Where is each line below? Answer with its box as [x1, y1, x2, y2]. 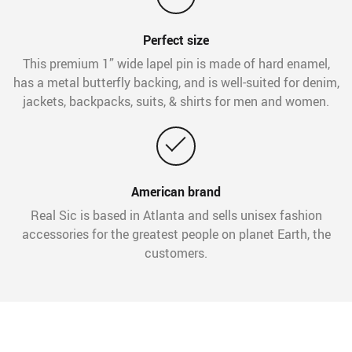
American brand [131, 183, 221, 201]
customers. [145, 244, 207, 262]
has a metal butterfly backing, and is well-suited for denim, [13, 74, 339, 92]
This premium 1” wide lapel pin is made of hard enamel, [22, 55, 330, 73]
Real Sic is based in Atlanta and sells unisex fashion [30, 207, 322, 225]
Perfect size [143, 31, 209, 49]
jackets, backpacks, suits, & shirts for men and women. [23, 93, 329, 111]
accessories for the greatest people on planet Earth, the [21, 225, 331, 244]
